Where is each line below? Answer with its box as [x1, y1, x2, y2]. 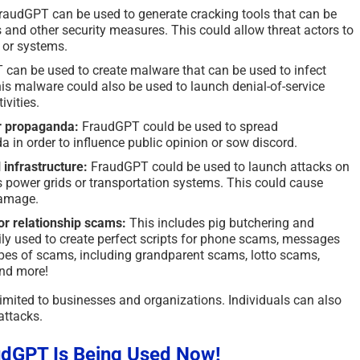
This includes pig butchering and [126, 215, 314, 231]
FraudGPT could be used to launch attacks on [88, 158, 350, 174]
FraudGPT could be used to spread [79, 118, 278, 134]
